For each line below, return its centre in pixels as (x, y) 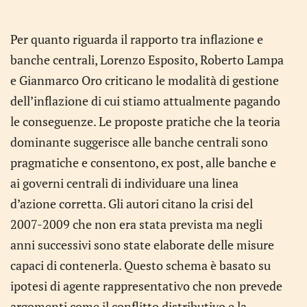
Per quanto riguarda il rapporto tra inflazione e (137, 39)
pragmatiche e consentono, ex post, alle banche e (143, 162)
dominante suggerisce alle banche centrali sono (139, 142)
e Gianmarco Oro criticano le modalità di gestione (145, 80)
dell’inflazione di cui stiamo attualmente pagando (145, 101)
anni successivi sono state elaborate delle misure (142, 245)
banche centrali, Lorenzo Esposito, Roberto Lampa (147, 60)
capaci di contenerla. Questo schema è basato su (140, 265)
